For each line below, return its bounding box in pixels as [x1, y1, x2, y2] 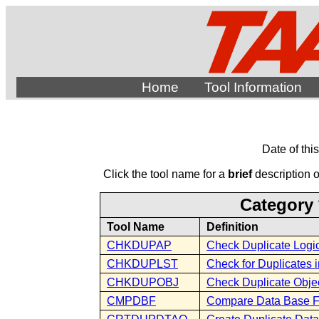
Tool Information [204, 80, 302, 95]
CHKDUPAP [107, 239, 172, 251]
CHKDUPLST [107, 258, 178, 270]
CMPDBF [107, 295, 156, 307]
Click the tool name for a [103, 168, 228, 180]
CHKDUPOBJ [107, 276, 179, 288]
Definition [206, 221, 258, 233]
